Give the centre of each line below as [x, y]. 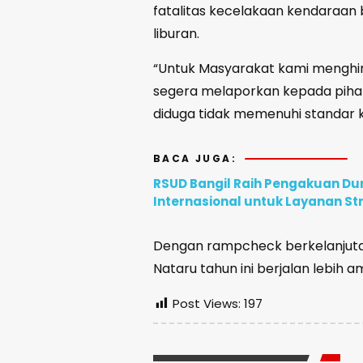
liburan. [176, 34]
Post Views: [207, 304]
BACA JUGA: [195, 159]
